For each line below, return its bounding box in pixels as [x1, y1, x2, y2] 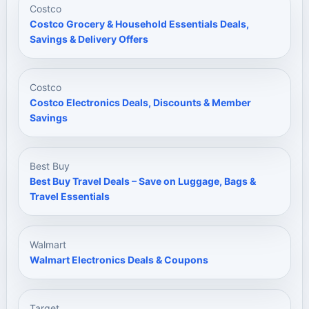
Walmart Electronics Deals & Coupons [30, 254, 208, 266]
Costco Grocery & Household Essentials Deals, [30, 18, 249, 30]
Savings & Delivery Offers [30, 33, 148, 45]
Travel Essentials [30, 190, 110, 202]
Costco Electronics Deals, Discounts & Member [30, 97, 251, 108]
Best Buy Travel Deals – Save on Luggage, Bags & [30, 175, 256, 187]
